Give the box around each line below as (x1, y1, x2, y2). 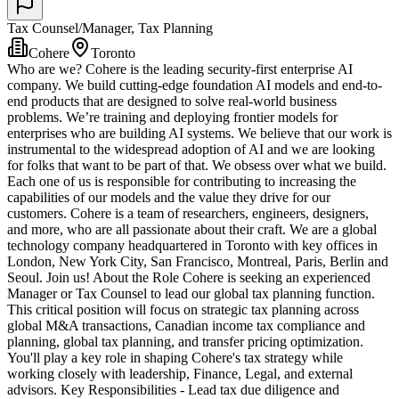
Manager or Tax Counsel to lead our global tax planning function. (7, 286, 375, 302)
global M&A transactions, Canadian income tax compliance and (7, 318, 365, 334)
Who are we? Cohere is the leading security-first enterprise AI (7, 61, 353, 77)
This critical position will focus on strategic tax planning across (7, 302, 359, 318)
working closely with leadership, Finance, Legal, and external (7, 366, 353, 382)
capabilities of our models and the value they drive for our (7, 190, 330, 206)
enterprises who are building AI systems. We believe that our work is (7, 126, 392, 142)
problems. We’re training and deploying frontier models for (7, 110, 338, 126)
